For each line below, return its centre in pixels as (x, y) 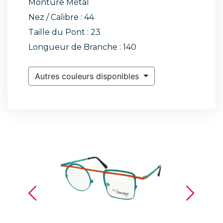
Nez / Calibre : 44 (61, 17)
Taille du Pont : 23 (64, 32)
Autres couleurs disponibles (88, 76)
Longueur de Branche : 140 (82, 47)
